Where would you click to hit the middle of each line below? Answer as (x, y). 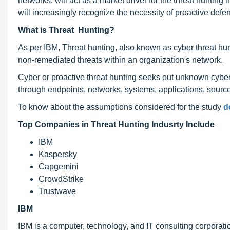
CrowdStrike (61, 179)
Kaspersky (58, 154)
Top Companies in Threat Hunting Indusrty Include (116, 124)
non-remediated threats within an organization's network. (120, 60)
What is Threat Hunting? (66, 30)
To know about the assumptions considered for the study (121, 107)
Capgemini (59, 167)
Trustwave (57, 191)
